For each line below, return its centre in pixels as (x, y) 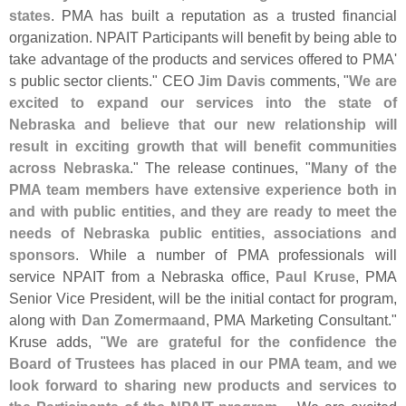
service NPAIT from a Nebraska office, (142, 276)
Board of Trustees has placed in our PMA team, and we (203, 363)
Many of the (354, 167)
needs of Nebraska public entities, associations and (203, 232)
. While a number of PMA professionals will (236, 254)
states (30, 15)
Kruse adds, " (58, 341)
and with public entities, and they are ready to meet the (203, 211)
